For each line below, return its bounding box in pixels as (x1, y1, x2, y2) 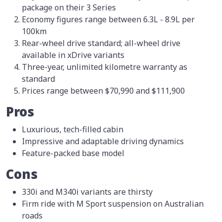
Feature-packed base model (22, 148, 124, 159)
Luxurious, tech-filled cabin (22, 124, 123, 135)
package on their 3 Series (22, 2, 116, 13)
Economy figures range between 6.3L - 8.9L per (22, 14, 195, 25)
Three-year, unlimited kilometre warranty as (22, 61, 187, 73)
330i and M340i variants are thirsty (22, 186, 153, 198)
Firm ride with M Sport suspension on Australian (22, 198, 204, 210)
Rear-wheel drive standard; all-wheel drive (22, 38, 180, 49)
